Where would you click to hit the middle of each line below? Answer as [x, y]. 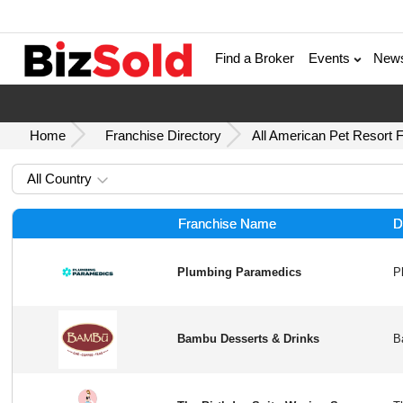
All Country [60, 178]
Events [331, 58]
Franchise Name [227, 223]
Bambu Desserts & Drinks [249, 339]
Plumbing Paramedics [240, 272]
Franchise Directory [164, 135]
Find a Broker [255, 58]
